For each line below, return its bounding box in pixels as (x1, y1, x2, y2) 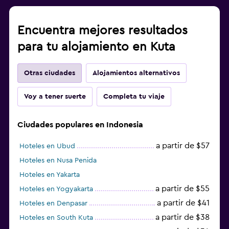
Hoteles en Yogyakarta (19, 185, 93, 193)
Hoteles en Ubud (19, 142, 75, 150)
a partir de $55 (155, 184, 210, 193)
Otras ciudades (24, 69, 75, 77)
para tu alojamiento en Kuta (17, 40, 175, 53)
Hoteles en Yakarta (19, 171, 80, 178)
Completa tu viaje (103, 93, 165, 100)
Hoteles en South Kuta (19, 214, 93, 221)
